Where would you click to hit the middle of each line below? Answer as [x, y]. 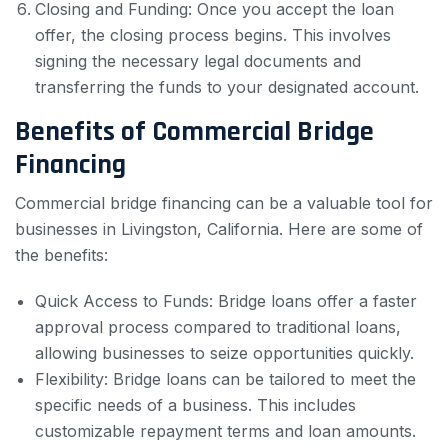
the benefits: [61, 254]
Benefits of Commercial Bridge [194, 131]
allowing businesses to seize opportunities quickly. [224, 352]
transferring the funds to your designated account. [227, 86]
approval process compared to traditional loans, [218, 326]
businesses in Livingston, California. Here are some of [219, 228]
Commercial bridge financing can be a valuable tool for [224, 202]
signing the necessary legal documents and [198, 60]
